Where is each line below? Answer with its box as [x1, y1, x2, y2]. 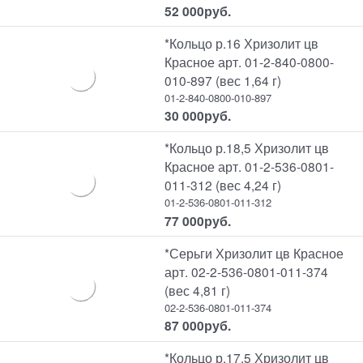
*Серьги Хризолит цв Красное [164, 243, 344, 262]
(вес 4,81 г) [164, 280, 231, 299]
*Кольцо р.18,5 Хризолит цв [164, 139, 330, 157]
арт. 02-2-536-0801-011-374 [164, 262, 329, 280]
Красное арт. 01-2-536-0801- [164, 157, 335, 176]
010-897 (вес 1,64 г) [164, 70, 282, 89]
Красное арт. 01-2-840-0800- [164, 52, 335, 70]
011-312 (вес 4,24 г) [164, 176, 282, 194]
